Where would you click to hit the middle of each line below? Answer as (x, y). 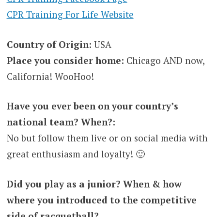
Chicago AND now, (164, 60)
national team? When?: (61, 122)
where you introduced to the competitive (101, 200)
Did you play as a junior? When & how (94, 184)
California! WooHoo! (50, 76)
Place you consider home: (65, 60)
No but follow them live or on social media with (107, 138)
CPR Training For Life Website (70, 15)
